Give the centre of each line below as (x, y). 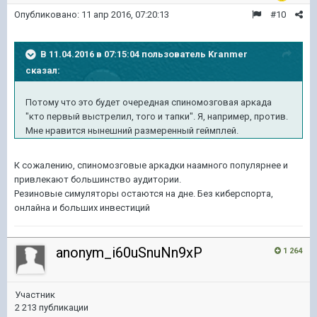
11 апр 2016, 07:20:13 (125, 14)
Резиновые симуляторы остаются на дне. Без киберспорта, (144, 193)
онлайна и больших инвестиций (82, 207)
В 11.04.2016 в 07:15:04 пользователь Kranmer (144, 54)
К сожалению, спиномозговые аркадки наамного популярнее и (151, 165)
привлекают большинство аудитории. (99, 179)
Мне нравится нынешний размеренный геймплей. (132, 130)
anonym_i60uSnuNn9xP (129, 252)
